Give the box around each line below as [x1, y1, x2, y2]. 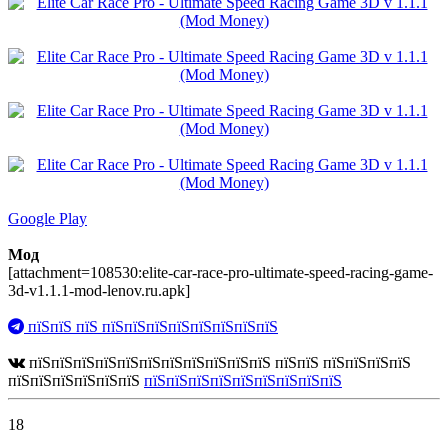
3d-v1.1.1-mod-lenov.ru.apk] [8, 282, 190, 300]
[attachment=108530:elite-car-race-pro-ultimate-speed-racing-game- [8, 264, 433, 282]
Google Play [8, 210, 87, 228]
